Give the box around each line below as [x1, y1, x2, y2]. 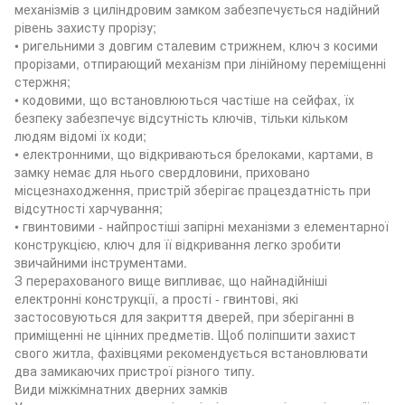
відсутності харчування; [14, 198, 163, 217]
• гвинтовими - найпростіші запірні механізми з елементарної [14, 216, 389, 235]
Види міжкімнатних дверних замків [14, 379, 228, 398]
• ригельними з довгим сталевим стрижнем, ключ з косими [14, 35, 378, 54]
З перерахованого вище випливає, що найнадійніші [14, 270, 327, 289]
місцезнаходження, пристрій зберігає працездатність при [14, 180, 371, 199]
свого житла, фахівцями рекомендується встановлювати [14, 343, 368, 362]
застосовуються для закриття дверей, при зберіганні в [14, 306, 354, 325]
